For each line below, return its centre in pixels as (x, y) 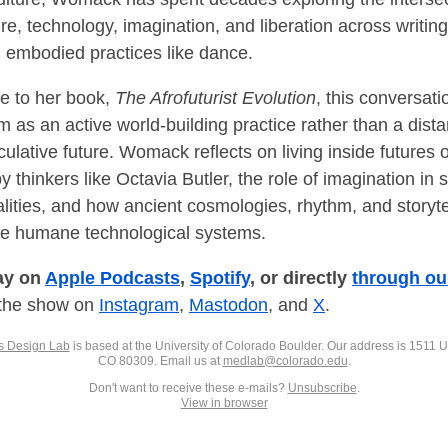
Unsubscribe (322, 387)
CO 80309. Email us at (160, 360)
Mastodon (228, 304)
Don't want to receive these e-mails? (188, 387)
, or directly (301, 277)
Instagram (139, 304)
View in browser (224, 402)
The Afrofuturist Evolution (215, 97)
